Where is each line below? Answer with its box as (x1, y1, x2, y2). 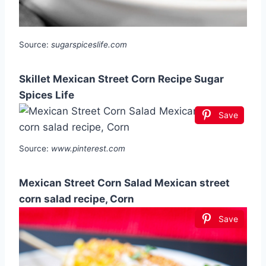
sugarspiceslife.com (51, 39, 127, 49)
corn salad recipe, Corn (19, 192, 134, 205)
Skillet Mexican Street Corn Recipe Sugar (19, 72, 224, 85)
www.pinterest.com (51, 143, 125, 153)
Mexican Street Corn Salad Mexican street (19, 176, 230, 189)
